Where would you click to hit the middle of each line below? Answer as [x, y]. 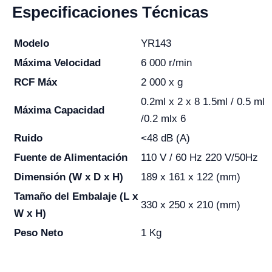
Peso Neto [39, 233]
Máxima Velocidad [57, 63]
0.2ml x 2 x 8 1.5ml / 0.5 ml [203, 102]
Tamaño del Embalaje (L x [76, 197]
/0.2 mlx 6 [163, 119]
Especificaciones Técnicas [110, 12]
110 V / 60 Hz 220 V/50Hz [199, 158]
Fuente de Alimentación [71, 158]
